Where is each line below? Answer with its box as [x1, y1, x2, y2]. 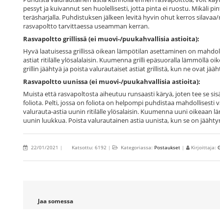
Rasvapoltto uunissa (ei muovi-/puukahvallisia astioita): [23, 77, 200, 86]
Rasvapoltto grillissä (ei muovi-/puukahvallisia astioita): [23, 34, 199, 43]
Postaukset [154, 144, 180, 151]
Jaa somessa [38, 197, 73, 206]
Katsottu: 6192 [72, 144, 108, 151]
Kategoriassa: [119, 144, 154, 151]
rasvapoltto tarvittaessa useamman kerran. [23, 22, 149, 31]
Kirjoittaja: [191, 144, 218, 151]
